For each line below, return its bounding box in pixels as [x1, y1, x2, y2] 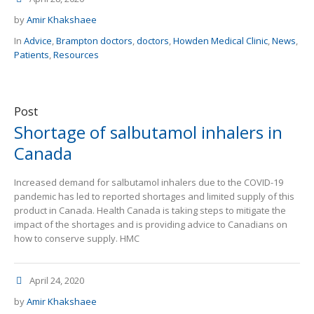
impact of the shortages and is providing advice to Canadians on [14, 218, 287, 231]
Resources [53, 48, 99, 62]
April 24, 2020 [29, 274, 84, 287]
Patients [14, 48, 49, 62]
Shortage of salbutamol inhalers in [14, 121, 282, 144]
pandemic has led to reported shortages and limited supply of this [14, 190, 294, 203]
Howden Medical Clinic [173, 34, 268, 48]
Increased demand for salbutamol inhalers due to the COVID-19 [14, 176, 283, 189]
